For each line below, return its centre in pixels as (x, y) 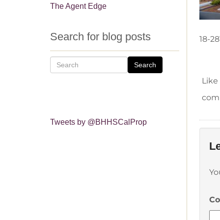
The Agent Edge (78, 6)
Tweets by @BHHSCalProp (98, 122)
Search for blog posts (100, 36)
